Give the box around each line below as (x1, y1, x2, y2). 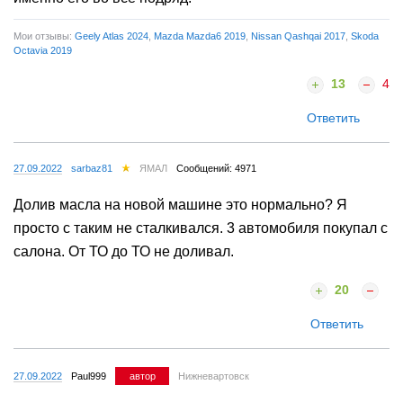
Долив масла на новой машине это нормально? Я (13, 196, 347, 212)
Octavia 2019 (13, 45, 72, 57)
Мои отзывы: (13, 31, 75, 42)
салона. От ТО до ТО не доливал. (13, 243, 234, 259)
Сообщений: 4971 (176, 162, 256, 174)
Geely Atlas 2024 (75, 31, 148, 42)
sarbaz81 (71, 162, 112, 174)
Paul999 (71, 370, 106, 381)
